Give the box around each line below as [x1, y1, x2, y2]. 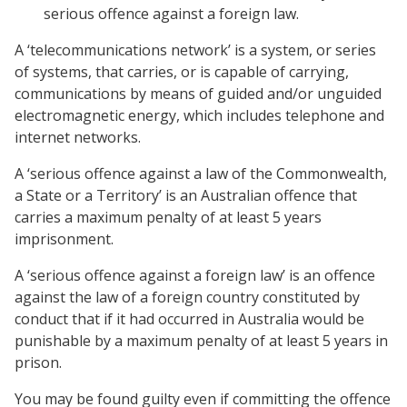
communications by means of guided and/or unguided [15, 84, 382, 104]
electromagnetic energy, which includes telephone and [15, 105, 384, 125]
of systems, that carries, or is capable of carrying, [15, 62, 349, 82]
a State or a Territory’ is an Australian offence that [15, 185, 357, 205]
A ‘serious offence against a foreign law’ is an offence [15, 265, 375, 285]
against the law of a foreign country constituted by [15, 287, 360, 307]
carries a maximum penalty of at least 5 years [15, 207, 322, 227]
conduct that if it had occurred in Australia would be [15, 309, 364, 329]
